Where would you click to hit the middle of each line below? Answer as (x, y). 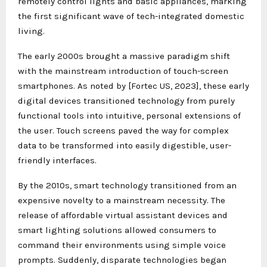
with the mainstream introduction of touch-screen (123, 71)
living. (31, 31)
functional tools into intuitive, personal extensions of (129, 115)
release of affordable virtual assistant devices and (123, 215)
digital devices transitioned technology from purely (126, 100)
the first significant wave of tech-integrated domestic (131, 16)
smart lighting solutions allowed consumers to (117, 230)
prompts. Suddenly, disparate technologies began (122, 260)
